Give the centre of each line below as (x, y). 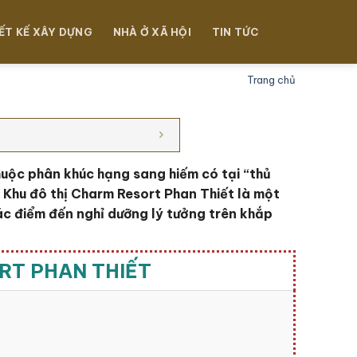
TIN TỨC (235, 32)
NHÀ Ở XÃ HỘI (152, 32)
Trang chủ (271, 80)
